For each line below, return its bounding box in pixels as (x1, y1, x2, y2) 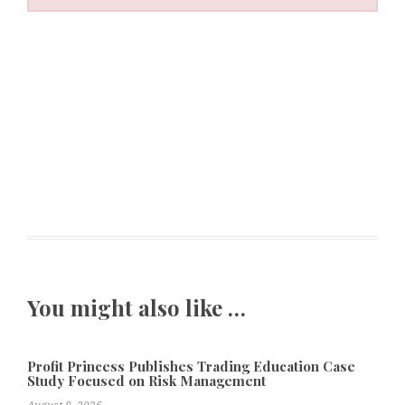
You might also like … (27, 292, 246, 322)
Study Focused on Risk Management (27, 372, 266, 391)
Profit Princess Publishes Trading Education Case (27, 357, 355, 376)
